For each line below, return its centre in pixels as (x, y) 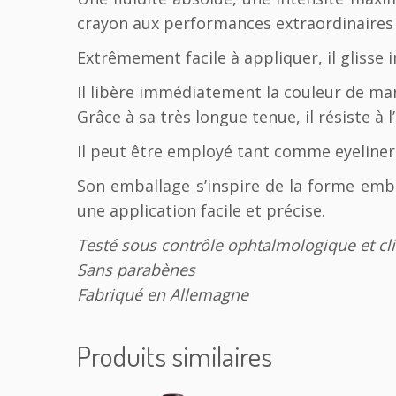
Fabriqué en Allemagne (163, 295)
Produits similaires (175, 356)
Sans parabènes (136, 270)
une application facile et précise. (201, 211)
